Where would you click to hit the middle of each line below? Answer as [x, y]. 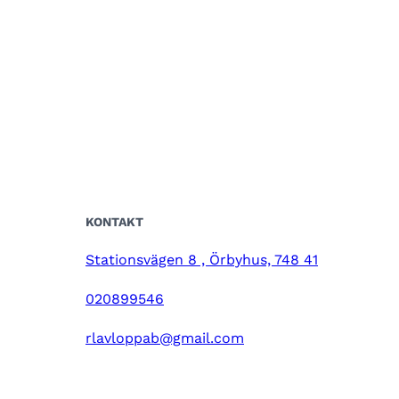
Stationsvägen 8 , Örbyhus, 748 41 [202, 260]
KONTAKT [114, 222]
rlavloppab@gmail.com [165, 338]
